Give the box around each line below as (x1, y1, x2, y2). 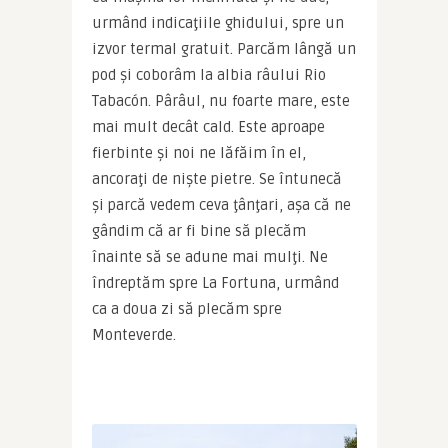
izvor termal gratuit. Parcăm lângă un (91, 39, 356, 58)
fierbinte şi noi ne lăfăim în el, (91, 143, 306, 162)
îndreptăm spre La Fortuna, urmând (91, 273, 339, 292)
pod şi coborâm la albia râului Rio (91, 65, 326, 84)
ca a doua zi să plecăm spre (91, 299, 282, 318)
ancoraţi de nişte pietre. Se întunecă (91, 169, 342, 188)
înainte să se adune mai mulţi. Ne (91, 247, 328, 266)
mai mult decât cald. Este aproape (91, 117, 325, 136)
